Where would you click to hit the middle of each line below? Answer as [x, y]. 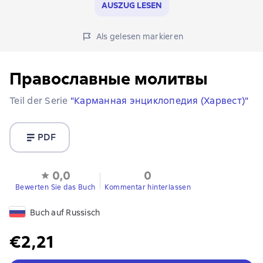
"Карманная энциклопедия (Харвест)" [159, 101]
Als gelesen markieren [140, 36]
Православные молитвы [109, 79]
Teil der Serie [40, 101]
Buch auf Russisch [65, 213]
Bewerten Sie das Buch [55, 187]
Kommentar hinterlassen [148, 187]
